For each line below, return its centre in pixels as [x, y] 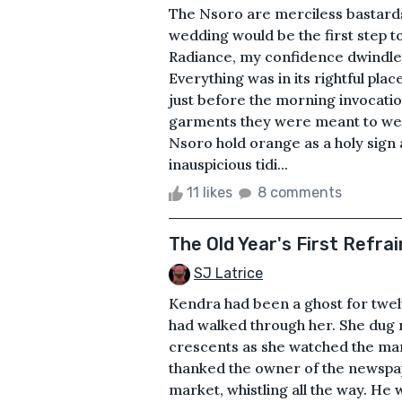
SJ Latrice [228, 273]
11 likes [210, 192]
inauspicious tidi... [228, 164]
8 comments [300, 192]
